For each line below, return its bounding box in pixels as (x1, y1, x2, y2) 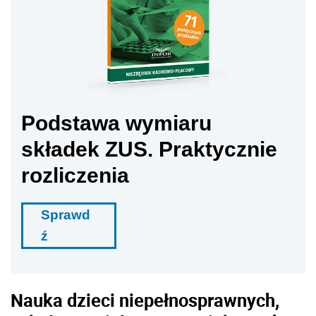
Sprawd (41, 207, 90, 223)
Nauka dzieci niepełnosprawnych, (11, 288, 279, 312)
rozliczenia (21, 164, 129, 188)
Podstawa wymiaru (21, 111, 212, 135)
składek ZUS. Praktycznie (21, 138, 277, 162)
